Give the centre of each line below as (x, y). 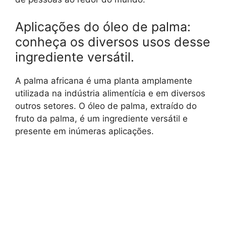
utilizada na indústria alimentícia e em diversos (110, 93)
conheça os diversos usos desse (113, 42)
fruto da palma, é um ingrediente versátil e (101, 118)
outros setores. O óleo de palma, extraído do (106, 106)
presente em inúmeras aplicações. (84, 131)
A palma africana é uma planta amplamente (104, 80)
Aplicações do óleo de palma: (103, 26)
